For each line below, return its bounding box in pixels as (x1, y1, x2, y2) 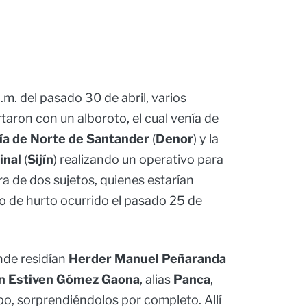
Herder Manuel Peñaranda (69, 251, 226, 267)
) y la (193, 132, 219, 147)
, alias (140, 272, 173, 287)
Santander (86, 132, 149, 147)
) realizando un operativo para (53, 152, 223, 167)
